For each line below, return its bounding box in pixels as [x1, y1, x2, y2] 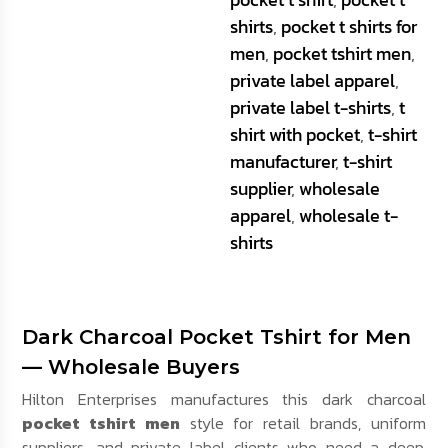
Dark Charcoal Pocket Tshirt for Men [22, 325, 412, 350]
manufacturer [229, 148, 335, 176]
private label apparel [229, 67, 395, 95]
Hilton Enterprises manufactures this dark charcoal [22, 387, 426, 412]
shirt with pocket [229, 121, 360, 149]
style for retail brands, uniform [179, 411, 426, 436]
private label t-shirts [229, 94, 391, 122]
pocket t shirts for [280, 13, 417, 41]
